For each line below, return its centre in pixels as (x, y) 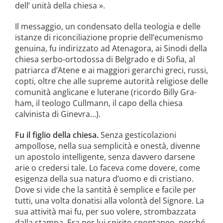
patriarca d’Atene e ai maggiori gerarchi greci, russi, (111, 70)
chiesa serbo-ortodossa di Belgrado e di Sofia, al (105, 59)
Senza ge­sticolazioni (137, 135)
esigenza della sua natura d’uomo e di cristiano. (104, 178)
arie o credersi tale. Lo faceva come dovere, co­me (107, 167)
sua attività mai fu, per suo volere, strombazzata (105, 211)
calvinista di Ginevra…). (57, 114)
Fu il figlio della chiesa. (56, 135)
